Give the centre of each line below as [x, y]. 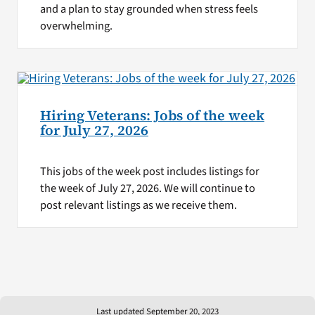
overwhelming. [76, 26]
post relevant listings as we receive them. [138, 205]
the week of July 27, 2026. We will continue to [147, 188]
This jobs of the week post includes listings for [149, 171]
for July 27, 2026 [94, 130]
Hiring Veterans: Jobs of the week [152, 115]
